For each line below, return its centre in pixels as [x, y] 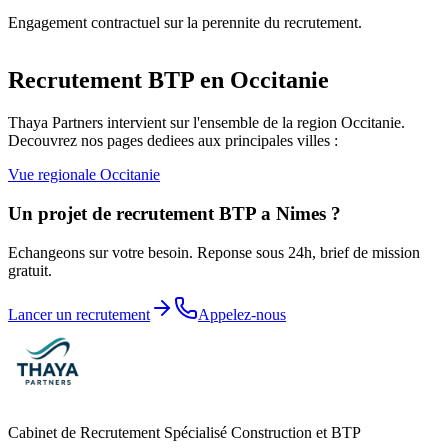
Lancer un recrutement [79, 314]
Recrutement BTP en [119, 80]
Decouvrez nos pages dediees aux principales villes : [173, 141]
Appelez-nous [242, 314]
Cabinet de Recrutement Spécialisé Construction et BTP [184, 432]
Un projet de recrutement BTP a [142, 214]
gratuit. [30, 270]
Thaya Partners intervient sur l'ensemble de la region [174, 123]
